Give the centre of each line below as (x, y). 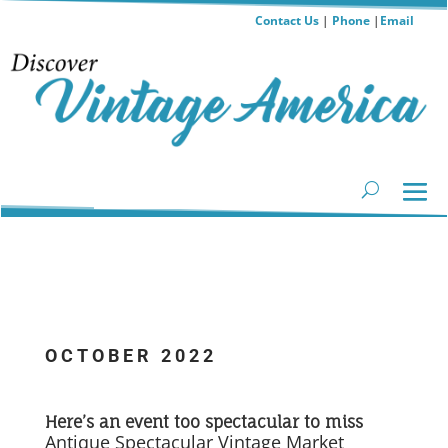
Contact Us (286, 20)
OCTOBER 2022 (134, 355)
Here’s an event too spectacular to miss (203, 421)
